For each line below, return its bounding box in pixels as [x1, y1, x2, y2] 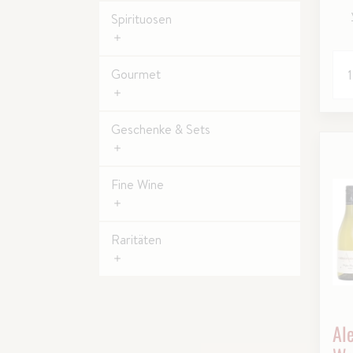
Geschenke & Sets [111, 121, 210, 138]
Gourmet [111, 65, 161, 83]
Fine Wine [111, 176, 164, 193]
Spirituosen [111, 10, 172, 28]
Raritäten [111, 231, 162, 248]
